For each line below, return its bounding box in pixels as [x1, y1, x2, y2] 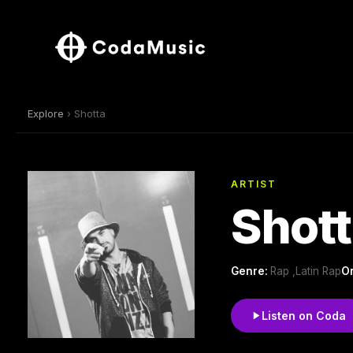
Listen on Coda [262, 308, 346, 322]
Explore [28, 106, 64, 120]
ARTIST [231, 177, 277, 190]
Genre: [231, 264, 270, 277]
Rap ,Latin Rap [270, 264, 341, 277]
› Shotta [64, 106, 106, 120]
